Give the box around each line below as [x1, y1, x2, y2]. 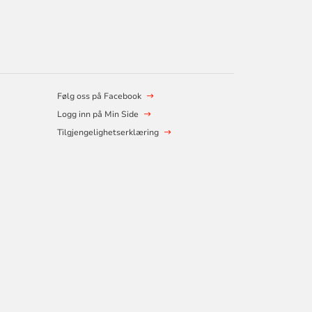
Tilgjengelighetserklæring [56, 127, 159, 138]
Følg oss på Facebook [56, 91, 141, 102]
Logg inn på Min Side [56, 109, 139, 120]
